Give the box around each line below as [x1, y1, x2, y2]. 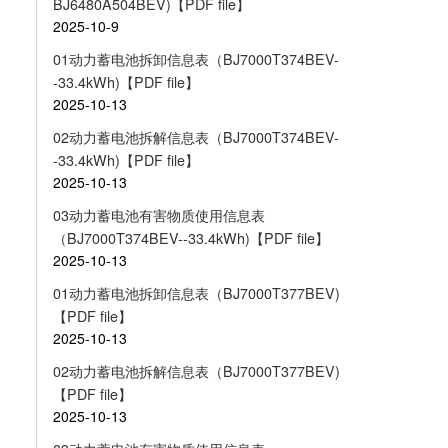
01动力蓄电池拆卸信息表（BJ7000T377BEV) [52, 283, 340, 304]
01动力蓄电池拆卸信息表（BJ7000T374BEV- [52, 49, 339, 70]
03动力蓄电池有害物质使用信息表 [52, 205, 265, 226]
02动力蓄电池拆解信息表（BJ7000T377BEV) [52, 361, 340, 382]
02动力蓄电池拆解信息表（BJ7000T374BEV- [52, 127, 339, 148]
